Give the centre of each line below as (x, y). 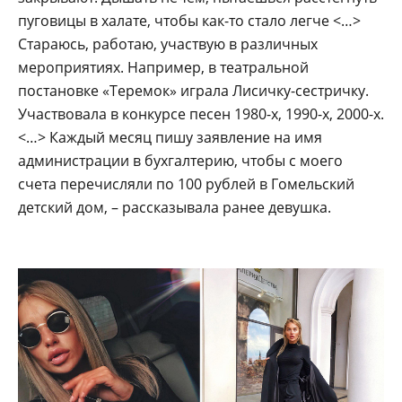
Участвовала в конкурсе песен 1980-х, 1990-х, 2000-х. (201, 114)
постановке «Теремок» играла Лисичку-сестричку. (193, 91)
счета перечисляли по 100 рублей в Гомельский (186, 184)
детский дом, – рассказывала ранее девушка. (175, 208)
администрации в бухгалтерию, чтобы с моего (180, 161)
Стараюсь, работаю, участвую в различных (168, 44)
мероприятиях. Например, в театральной (163, 68)
